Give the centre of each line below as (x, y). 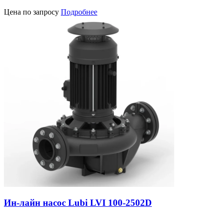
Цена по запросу (32, 12)
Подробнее (79, 12)
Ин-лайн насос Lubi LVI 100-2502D (78, 203)
